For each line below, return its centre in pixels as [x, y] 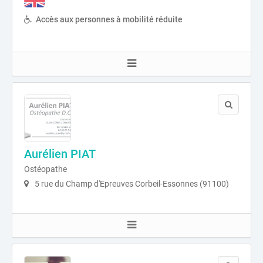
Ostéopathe [45, 169]
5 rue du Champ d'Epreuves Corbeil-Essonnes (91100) [131, 183]
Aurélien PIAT [60, 154]
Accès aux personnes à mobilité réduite [109, 19]
